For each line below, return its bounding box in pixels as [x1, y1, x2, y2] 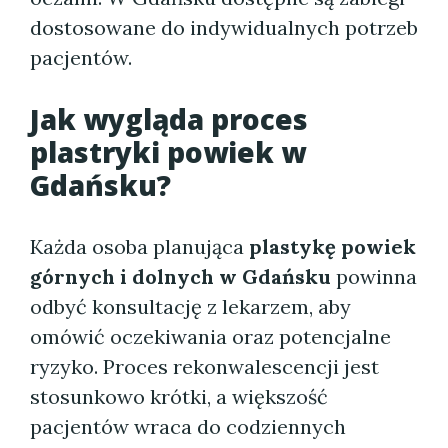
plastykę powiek [249, 234, 416, 259]
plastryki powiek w [30, 133, 306, 171]
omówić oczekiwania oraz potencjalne [30, 324, 391, 349]
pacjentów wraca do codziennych [30, 414, 346, 439]
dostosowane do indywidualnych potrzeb [30, 15, 418, 40]
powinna [331, 264, 417, 289]
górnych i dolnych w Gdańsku [30, 264, 331, 289]
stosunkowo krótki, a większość [30, 384, 328, 409]
